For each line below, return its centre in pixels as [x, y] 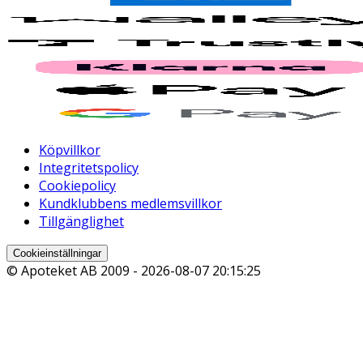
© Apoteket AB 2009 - [74, 270]
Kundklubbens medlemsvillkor [130, 203]
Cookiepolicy [77, 185]
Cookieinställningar [57, 253]
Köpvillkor [70, 149]
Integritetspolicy [89, 167]
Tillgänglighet [81, 221]
